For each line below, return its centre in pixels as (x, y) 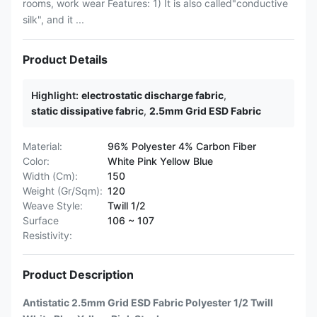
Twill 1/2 (127, 206)
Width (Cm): (50, 176)
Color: (36, 161)
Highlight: (55, 95)
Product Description (78, 275)
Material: (42, 146)
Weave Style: (53, 206)
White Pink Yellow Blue (160, 161)
